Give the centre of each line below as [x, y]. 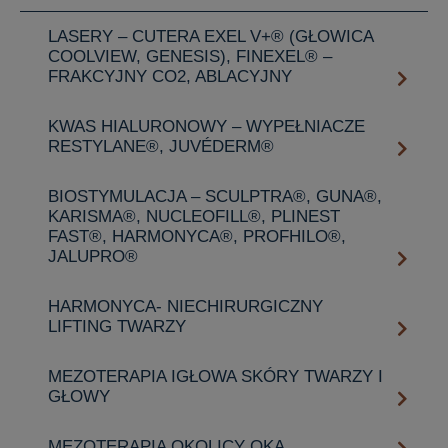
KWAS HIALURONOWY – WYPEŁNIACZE [206, 126]
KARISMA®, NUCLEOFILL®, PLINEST [194, 216]
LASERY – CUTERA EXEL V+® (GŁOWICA [211, 36]
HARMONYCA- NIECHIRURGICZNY [185, 306]
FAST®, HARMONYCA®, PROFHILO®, [197, 236]
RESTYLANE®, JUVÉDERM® [161, 146]
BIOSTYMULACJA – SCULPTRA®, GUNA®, [215, 196]
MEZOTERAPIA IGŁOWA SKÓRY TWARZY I [215, 376]
